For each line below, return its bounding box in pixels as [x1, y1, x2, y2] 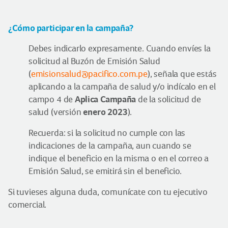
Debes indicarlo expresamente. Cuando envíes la [28, 43, 211, 53]
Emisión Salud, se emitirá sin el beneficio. [28, 166, 182, 176]
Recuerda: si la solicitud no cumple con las [28, 128, 186, 138]
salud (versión [28, 107, 83, 117]
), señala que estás [147, 69, 217, 79]
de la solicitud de [136, 94, 201, 104]
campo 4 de [28, 94, 75, 104]
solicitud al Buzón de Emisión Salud [28, 56, 160, 66]
